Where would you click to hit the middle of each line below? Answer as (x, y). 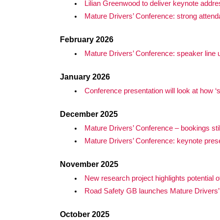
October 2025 (85, 214)
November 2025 (89, 164)
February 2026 (87, 40)
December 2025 (89, 114)
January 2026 (85, 77)
